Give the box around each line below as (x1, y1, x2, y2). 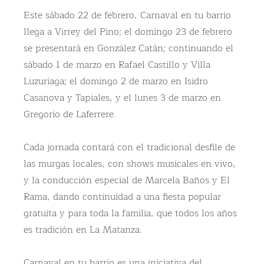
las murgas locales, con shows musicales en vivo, (24, 156, 236, 172)
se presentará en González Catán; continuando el (24, 41, 233, 57)
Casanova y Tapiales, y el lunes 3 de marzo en (24, 90, 221, 106)
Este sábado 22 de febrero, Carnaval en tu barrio (24, 8, 231, 24)
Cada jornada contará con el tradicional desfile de (24, 140, 235, 156)
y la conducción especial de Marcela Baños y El (24, 173, 230, 189)
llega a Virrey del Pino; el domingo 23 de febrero (24, 24, 232, 40)
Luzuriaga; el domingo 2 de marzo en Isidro (24, 74, 208, 90)
